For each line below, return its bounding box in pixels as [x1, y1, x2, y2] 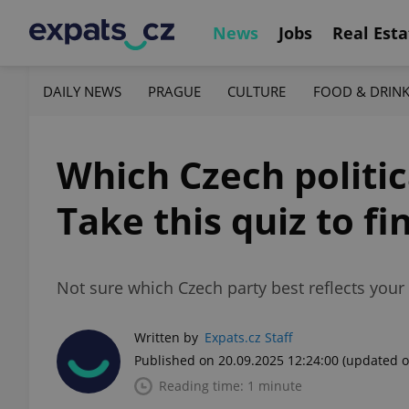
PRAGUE [148, 81, 202, 100]
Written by [134, 329, 198, 346]
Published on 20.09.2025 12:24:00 [134, 351, 339, 369]
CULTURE [227, 81, 287, 100]
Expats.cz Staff [204, 329, 293, 346]
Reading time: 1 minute [159, 377, 302, 394]
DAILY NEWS [43, 81, 121, 100]
